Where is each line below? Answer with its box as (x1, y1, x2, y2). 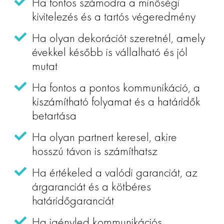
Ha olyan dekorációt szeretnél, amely (31, 29, 205, 45)
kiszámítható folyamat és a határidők (31, 93, 200, 109)
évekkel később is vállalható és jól (31, 43, 187, 59)
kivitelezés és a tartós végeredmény (31, 8, 195, 24)
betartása (31, 107, 76, 123)
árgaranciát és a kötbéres (31, 178, 151, 194)
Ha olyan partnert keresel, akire (31, 128, 177, 144)
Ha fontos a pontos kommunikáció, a (31, 79, 200, 95)
